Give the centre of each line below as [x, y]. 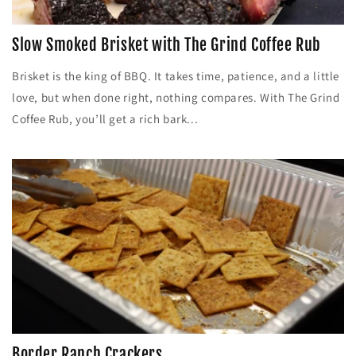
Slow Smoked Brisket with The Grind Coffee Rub [166, 45]
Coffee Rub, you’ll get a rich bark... [105, 119]
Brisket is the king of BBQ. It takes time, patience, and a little [176, 76]
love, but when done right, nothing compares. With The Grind [176, 98]
